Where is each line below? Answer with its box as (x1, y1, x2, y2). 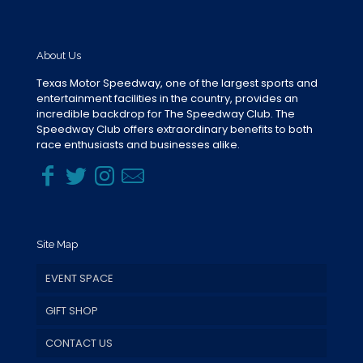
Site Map (36, 238, 78, 250)
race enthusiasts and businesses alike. (36, 137, 240, 152)
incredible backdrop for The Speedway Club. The (36, 106, 295, 122)
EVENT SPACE (45, 271, 113, 286)
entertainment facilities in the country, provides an (36, 91, 298, 106)
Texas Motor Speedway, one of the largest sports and (36, 75, 318, 91)
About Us (36, 49, 81, 62)
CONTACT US (45, 335, 113, 351)
